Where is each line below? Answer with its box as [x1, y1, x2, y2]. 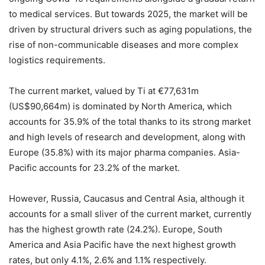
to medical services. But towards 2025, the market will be [9, 8, 248, 20]
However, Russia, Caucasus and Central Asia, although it [9, 192, 244, 204]
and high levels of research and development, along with [9, 131, 245, 143]
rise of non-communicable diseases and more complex [9, 38, 238, 50]
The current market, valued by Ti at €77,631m [9, 85, 199, 96]
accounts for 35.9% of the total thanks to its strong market [9, 115, 251, 127]
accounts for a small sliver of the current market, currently [9, 208, 251, 219]
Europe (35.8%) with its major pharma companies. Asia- [9, 146, 240, 158]
